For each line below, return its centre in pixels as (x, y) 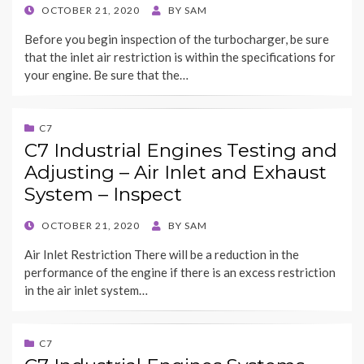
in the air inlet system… (86, 290)
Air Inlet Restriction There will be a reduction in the (162, 255)
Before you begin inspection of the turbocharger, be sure (177, 39)
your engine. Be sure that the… (106, 75)
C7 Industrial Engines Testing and (181, 151)
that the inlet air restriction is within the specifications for (180, 57)
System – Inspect (103, 195)
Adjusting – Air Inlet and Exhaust (175, 173)
